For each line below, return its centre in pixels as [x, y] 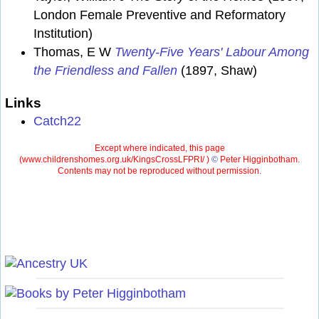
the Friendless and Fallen [105, 71]
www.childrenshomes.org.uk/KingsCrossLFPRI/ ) [117, 160]
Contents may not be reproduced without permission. [159, 171]
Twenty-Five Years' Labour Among [212, 52]
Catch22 [57, 121]
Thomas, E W [74, 52]
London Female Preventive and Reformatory [159, 15]
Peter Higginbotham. [259, 160]
